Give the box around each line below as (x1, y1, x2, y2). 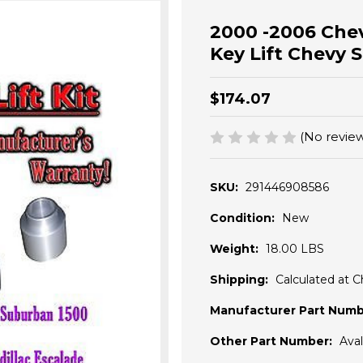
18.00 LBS (266, 241, 324, 257)
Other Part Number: (210, 334, 332, 349)
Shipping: (210, 272, 268, 288)
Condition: (210, 211, 275, 226)
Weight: (210, 241, 258, 257)
